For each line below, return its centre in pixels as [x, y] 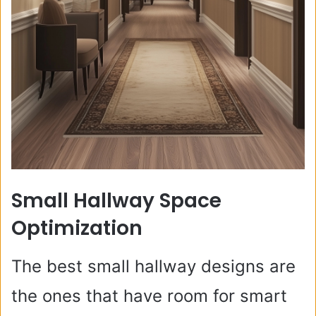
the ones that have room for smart [149, 296]
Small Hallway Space [116, 201]
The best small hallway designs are [153, 267]
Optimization [77, 229]
